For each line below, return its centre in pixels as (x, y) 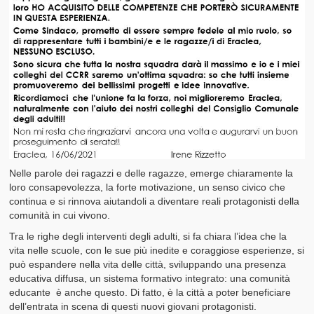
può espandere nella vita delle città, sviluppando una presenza (148, 264)
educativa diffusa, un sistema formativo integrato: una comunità (150, 278)
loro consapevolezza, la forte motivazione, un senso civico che (148, 187)
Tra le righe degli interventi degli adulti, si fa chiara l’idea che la (148, 236)
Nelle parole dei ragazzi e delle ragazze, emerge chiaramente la (151, 173)
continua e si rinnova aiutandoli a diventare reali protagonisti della (155, 201)
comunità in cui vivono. (60, 215)
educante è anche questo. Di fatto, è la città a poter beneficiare (150, 292)
